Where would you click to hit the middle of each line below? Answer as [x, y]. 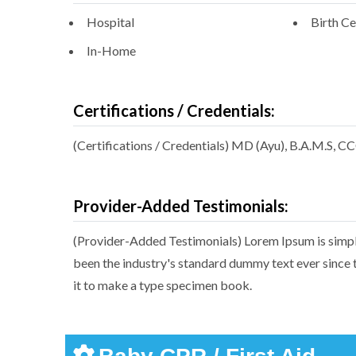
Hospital [110, 22]
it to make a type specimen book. [163, 285]
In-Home [111, 51]
